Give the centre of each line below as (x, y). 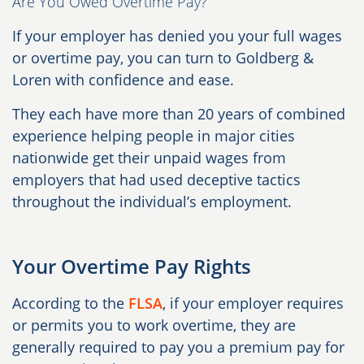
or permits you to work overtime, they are (154, 325)
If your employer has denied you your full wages (177, 36)
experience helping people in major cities (154, 136)
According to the (70, 303)
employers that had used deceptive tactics (156, 180)
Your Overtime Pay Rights (132, 266)
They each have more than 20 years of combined (179, 114)
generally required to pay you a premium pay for (178, 347)
